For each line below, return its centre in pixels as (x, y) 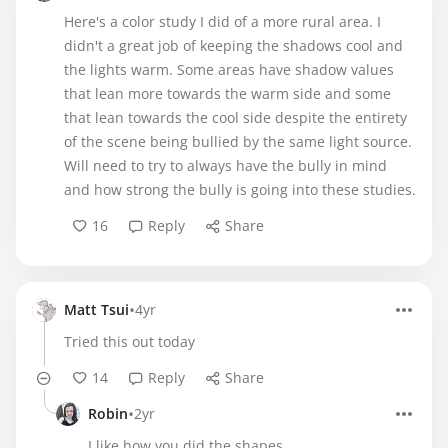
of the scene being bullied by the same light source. (238, 141)
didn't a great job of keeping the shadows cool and (233, 45)
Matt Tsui (96, 309)
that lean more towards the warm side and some (227, 93)
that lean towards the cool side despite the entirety (235, 117)
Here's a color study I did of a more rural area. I (222, 21)
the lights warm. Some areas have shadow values (229, 69)
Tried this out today (129, 341)
